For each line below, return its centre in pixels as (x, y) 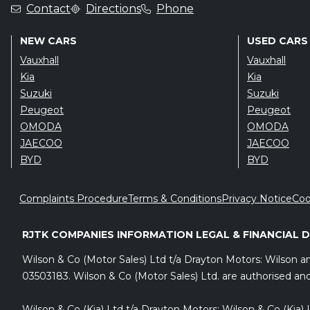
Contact (48, 9)
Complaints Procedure (74, 199)
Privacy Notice (257, 199)
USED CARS (277, 41)
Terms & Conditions (175, 199)
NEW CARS (48, 41)
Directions (113, 9)
